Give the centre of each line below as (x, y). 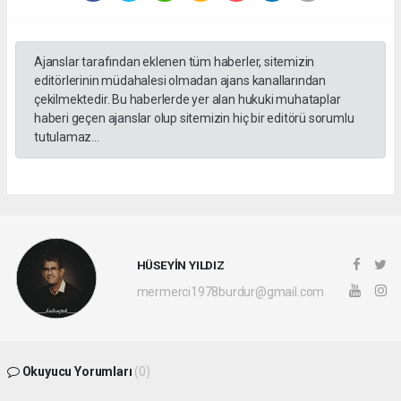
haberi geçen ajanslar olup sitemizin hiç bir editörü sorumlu (194, 119)
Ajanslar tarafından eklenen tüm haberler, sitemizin (175, 62)
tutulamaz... (67, 137)
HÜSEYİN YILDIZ (180, 264)
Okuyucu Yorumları (77, 372)
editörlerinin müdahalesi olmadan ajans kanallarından (180, 81)
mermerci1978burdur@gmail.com (230, 291)
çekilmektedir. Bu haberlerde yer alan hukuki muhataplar (188, 100)
